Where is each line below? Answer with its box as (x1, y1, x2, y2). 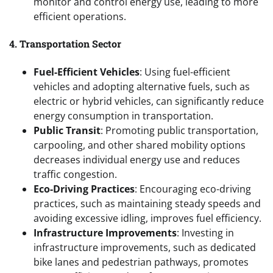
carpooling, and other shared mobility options (34, 138, 246, 152)
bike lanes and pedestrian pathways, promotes (34, 255, 249, 269)
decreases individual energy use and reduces (34, 152, 240, 166)
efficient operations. (34, 10, 126, 24)
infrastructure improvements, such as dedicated (34, 240, 256, 254)
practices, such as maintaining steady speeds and (34, 196, 261, 210)
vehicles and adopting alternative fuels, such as (34, 79, 250, 93)
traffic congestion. (34, 167, 117, 181)
